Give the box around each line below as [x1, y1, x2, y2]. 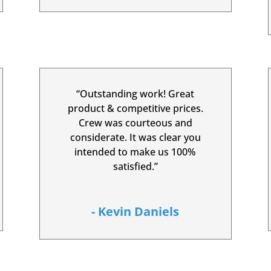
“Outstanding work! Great [76, 87, 195, 100]
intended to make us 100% [74, 145, 197, 158]
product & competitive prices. [67, 101, 203, 115]
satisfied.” [113, 159, 158, 173]
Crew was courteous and [78, 116, 192, 129]
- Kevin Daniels [91, 203, 180, 220]
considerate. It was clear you [70, 130, 201, 144]
